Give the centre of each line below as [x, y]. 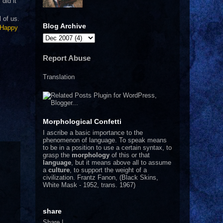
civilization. [60, 177]
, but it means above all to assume [121, 162]
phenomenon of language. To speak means [105, 140]
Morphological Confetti [82, 121]
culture [59, 170]
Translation [59, 77]
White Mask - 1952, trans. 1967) [89, 185]
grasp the [57, 155]
